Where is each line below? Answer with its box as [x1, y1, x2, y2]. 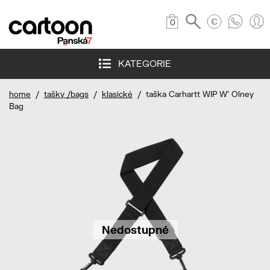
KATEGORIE [111, 58, 171, 69]
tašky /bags [44, 89, 89, 99]
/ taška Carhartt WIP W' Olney [133, 89, 254, 99]
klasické [102, 89, 133, 99]
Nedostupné [101, 223, 169, 237]
